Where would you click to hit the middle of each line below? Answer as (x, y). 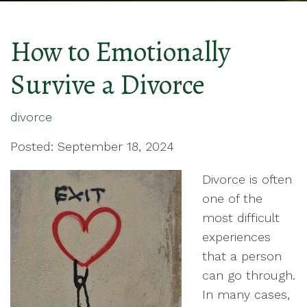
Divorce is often (247, 179)
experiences (236, 237)
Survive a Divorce (108, 85)
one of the (232, 198)
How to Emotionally (121, 52)
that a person (242, 256)
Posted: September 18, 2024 (92, 146)
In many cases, (246, 294)
